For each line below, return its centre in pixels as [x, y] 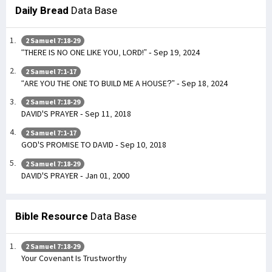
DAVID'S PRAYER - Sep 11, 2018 [76, 114]
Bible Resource [52, 216]
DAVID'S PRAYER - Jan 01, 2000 [75, 175]
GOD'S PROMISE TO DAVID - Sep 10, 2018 [94, 144]
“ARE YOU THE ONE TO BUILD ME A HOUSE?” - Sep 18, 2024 [124, 83]
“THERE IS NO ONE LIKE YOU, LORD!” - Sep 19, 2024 [110, 53]
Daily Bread [42, 10]
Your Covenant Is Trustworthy [74, 258]
